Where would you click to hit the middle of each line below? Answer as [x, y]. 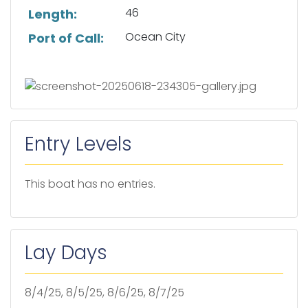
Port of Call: [66, 38]
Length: [52, 14]
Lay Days [66, 252]
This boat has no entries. [90, 184]
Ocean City [155, 37]
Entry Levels [78, 144]
